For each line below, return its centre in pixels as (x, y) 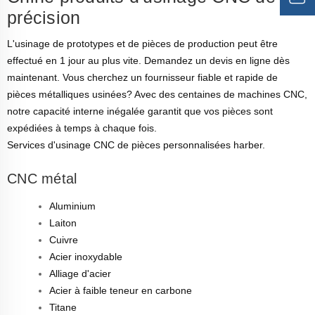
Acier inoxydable (86, 256)
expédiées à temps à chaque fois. (82, 128)
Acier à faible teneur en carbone (121, 290)
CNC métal (42, 178)
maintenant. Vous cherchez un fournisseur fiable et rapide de (142, 77)
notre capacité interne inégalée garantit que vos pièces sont (140, 111)
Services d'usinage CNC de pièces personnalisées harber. (136, 144)
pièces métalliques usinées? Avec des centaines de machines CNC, (157, 94)
